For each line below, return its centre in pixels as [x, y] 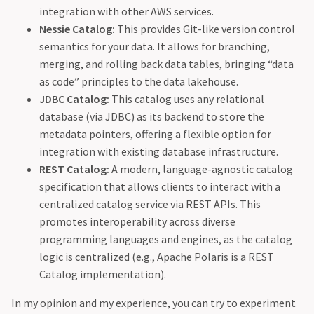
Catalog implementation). [103, 274]
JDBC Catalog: [74, 99]
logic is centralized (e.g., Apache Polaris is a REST [157, 257]
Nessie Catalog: [77, 29]
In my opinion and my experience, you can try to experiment [153, 303]
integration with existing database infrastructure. [159, 152]
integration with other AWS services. [127, 12]
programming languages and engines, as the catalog [166, 239]
